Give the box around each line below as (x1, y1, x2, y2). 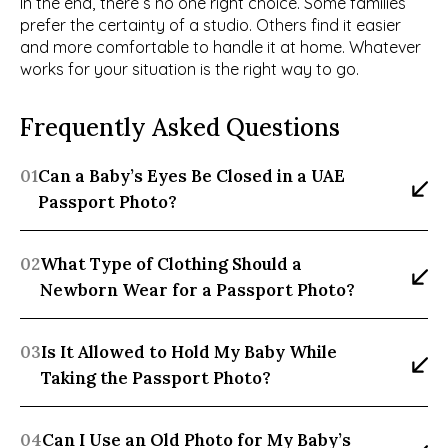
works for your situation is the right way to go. (20, 59, 359, 80)
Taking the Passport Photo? (41, 367, 271, 390)
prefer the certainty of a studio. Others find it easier (20, 15, 401, 36)
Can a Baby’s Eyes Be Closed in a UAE (38, 165, 345, 188)
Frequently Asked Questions (20, 112, 340, 144)
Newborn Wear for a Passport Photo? (40, 279, 355, 302)
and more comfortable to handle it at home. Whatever (20, 37, 421, 58)
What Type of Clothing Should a (40, 253, 302, 276)
